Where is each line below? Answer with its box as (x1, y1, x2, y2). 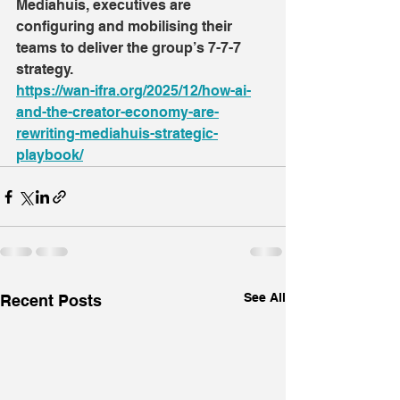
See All (244, 290, 286, 304)
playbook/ (16, 146, 83, 163)
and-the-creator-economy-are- (16, 104, 219, 121)
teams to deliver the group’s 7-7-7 (16, 39, 245, 56)
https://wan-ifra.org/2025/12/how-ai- (16, 82, 251, 99)
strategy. (16, 61, 73, 78)
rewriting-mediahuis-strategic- (16, 125, 218, 142)
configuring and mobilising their (16, 18, 236, 35)
